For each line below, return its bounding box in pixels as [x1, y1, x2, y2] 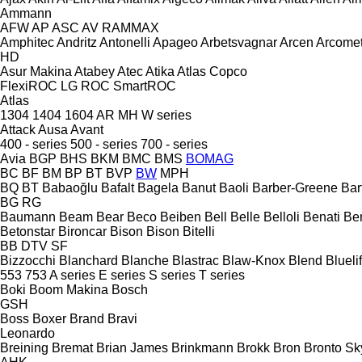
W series [141, 107, 192, 122]
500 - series [70, 137, 137, 151]
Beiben [160, 209, 201, 224]
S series [149, 267, 196, 282]
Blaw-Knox [222, 253, 285, 267]
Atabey [74, 64, 115, 78]
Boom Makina [29, 282, 108, 297]
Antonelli [99, 35, 150, 49]
